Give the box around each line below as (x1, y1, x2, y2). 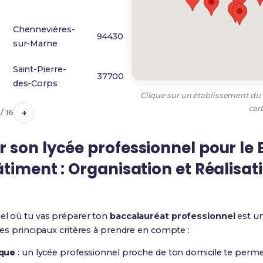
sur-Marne (12, 38, 58, 49)
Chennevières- (12, 24, 75, 35)
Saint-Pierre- (12, 64, 66, 75)
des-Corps (12, 78, 58, 89)
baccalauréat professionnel (110, 211, 235, 221)
